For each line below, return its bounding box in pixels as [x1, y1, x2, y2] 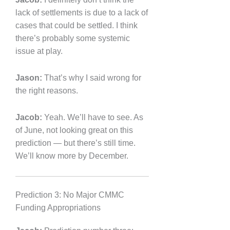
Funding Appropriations [15, 203, 101, 213]
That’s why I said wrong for [42, 73, 141, 82]
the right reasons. [15, 86, 78, 95]
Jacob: [15, 112, 42, 122]
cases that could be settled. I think [15, 21, 138, 30]
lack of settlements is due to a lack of [15, 8, 148, 17]
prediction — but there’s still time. [15, 138, 136, 147]
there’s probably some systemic [15, 33, 130, 43]
